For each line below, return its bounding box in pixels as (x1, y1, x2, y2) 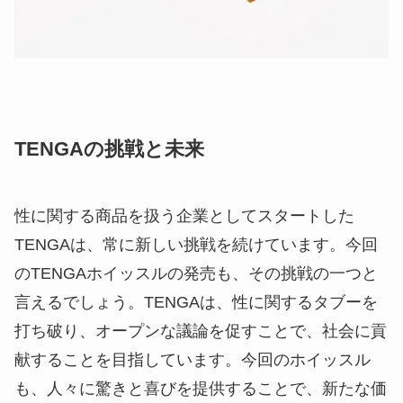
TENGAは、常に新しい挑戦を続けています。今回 (14, 236, 378, 255)
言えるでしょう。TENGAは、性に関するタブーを (14, 293, 378, 312)
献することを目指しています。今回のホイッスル (14, 351, 371, 370)
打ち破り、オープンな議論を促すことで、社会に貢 (14, 322, 387, 341)
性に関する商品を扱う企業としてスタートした (14, 207, 354, 226)
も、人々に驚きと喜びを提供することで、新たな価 (14, 380, 387, 399)
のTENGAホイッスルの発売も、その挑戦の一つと (14, 264, 378, 283)
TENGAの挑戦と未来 (14, 139, 204, 161)
